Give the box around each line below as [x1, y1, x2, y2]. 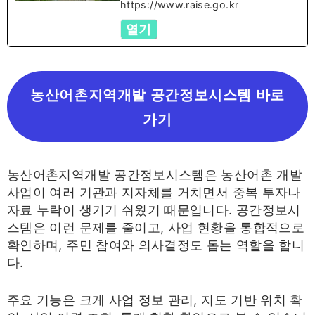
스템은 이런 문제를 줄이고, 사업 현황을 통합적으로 [7, 219, 305, 235]
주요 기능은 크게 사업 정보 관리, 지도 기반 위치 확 [7, 292, 303, 307]
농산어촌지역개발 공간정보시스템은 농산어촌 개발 [7, 167, 302, 182]
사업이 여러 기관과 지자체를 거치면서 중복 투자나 [7, 184, 301, 200]
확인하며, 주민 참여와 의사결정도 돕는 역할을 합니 [7, 237, 305, 252]
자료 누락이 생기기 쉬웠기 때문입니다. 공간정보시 [7, 202, 301, 217]
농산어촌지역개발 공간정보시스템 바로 [30, 84, 285, 104]
